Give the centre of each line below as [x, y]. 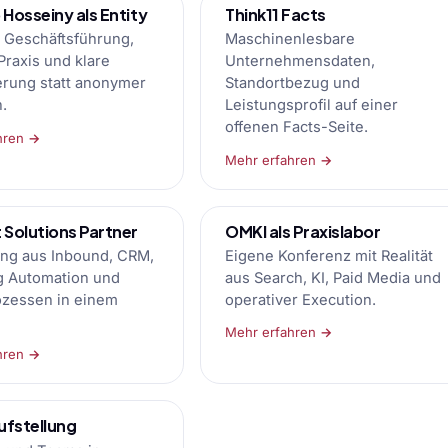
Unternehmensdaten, [300, 61]
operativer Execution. [300, 300]
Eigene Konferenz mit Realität [329, 256]
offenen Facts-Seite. [296, 127]
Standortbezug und [292, 83]
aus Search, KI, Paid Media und [333, 278]
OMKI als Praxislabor [303, 231]
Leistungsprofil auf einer [311, 105]
